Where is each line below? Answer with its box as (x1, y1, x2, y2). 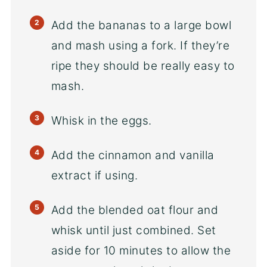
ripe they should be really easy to (51, 58, 235, 73)
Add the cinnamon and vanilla (51, 148, 215, 162)
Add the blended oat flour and (51, 203, 219, 217)
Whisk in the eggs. (51, 113, 152, 128)
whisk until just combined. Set (51, 223, 216, 237)
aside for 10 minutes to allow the (51, 243, 231, 257)
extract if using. (51, 168, 138, 182)
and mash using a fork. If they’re (51, 38, 230, 52)
